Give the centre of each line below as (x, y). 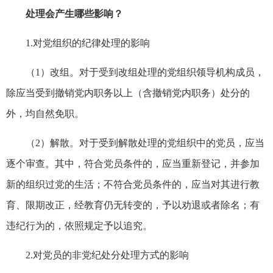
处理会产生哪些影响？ (74, 13)
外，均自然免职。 (45, 113)
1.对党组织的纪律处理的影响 (88, 43)
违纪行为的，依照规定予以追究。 (79, 225)
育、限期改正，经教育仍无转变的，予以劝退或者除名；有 (133, 205)
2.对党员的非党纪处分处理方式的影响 (107, 255)
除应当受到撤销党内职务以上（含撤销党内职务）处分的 (128, 93)
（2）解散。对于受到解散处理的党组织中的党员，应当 (145, 143)
